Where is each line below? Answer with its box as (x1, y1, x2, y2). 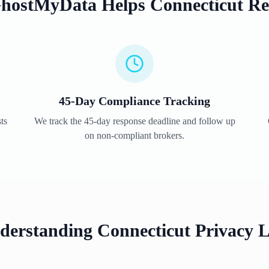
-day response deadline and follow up (93, 116, 235, 126)
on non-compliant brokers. (85, 130, 184, 141)
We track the (34, 116, 84, 126)
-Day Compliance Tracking (71, 94, 210, 107)
